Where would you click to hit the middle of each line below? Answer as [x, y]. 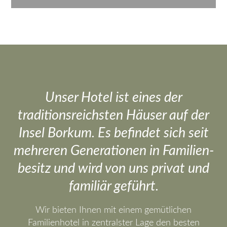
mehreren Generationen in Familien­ [113, 150]
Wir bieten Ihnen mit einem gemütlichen [113, 210]
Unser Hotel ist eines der [113, 97]
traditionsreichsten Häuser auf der [113, 115]
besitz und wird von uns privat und [113, 168]
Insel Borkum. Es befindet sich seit [113, 133]
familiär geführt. [113, 186]
